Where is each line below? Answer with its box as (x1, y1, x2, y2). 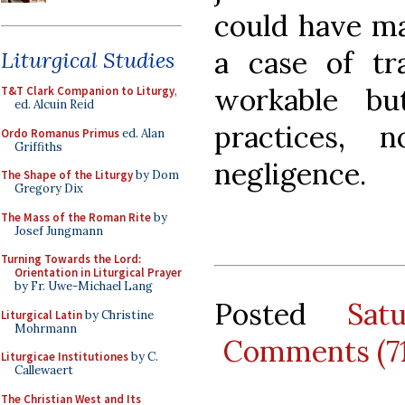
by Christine (82, 306, 154, 323)
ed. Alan (119, 125, 165, 141)
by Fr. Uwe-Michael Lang (14, 278, 153, 294)
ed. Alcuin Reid (14, 97, 94, 112)
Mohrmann (14, 320, 77, 336)
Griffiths (14, 138, 62, 155)
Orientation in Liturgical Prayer (14, 265, 182, 280)
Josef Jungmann (14, 222, 103, 239)
